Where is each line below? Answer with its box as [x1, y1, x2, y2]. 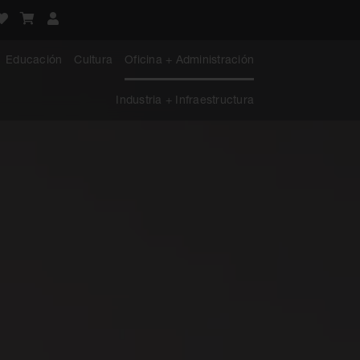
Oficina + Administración [125, 52, 254, 66]
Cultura [74, 52, 112, 66]
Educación [6, 52, 63, 66]
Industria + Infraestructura [116, 92, 254, 106]
